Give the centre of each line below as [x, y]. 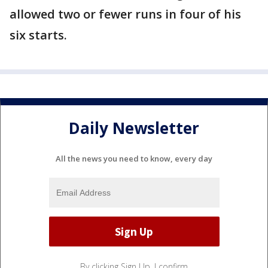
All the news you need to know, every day [134, 159]
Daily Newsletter [134, 128]
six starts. [38, 35]
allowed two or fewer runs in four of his [125, 14]
